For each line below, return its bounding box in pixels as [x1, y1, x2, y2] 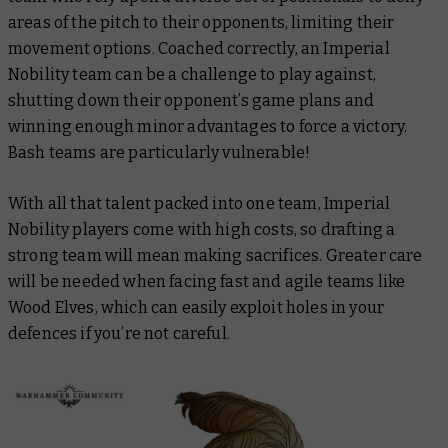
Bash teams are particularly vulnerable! [8, 143, 311, 163]
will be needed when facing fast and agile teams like [8, 272, 406, 292]
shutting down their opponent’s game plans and [8, 91, 375, 111]
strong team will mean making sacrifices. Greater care [8, 246, 423, 266]
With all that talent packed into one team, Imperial [8, 194, 391, 214]
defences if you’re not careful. [8, 324, 230, 344]
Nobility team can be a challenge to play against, [8, 65, 376, 85]
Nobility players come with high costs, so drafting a [8, 220, 396, 240]
